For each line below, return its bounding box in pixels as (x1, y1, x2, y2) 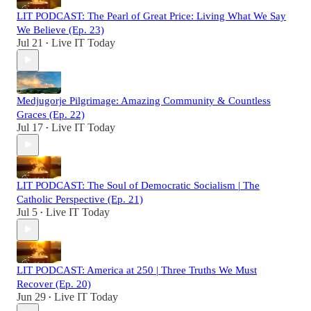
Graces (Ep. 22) (17, 108, 85, 120)
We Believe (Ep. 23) (17, 24, 104, 35)
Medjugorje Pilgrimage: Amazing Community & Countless (17, 94, 271, 106)
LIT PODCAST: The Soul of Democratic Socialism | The (17, 179, 260, 191)
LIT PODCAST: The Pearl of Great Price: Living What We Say (17, 10, 286, 22)
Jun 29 (17, 290, 46, 303)
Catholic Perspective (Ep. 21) (17, 193, 143, 205)
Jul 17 (17, 121, 43, 133)
